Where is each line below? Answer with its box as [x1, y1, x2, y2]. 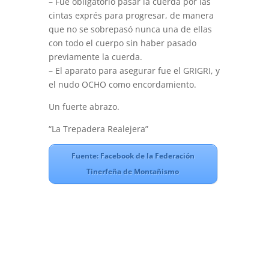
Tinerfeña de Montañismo [86, 166, 180, 177]
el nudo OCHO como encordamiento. [48, 79, 196, 90]
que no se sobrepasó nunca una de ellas [48, 23, 212, 35]
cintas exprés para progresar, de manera [48, 10, 214, 21]
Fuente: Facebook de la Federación [71, 151, 195, 161]
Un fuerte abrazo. [48, 101, 119, 112]
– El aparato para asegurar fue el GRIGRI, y [48, 65, 220, 76]
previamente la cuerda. [48, 51, 142, 62]
